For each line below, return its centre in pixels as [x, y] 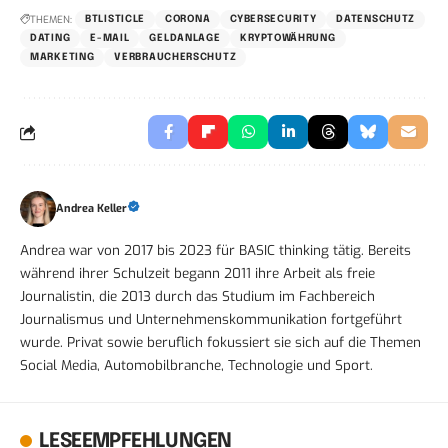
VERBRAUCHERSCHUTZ [175, 57]
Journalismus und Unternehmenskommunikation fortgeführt [211, 319]
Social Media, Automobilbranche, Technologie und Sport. [196, 365]
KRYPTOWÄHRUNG [288, 38]
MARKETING [62, 57]
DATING [50, 38]
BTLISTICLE [115, 19]
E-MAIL [110, 38]
